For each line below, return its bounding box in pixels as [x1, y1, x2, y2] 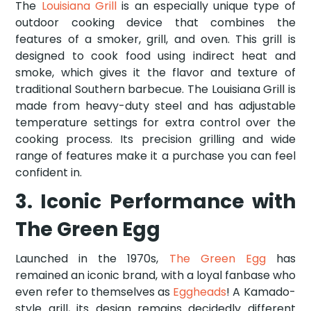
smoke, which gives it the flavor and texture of [15, 64, 296, 81]
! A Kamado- [226, 283, 296, 300]
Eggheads [173, 283, 227, 300]
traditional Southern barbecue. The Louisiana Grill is [15, 81, 296, 97]
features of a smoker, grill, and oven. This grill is [15, 31, 296, 47]
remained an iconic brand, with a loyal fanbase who [15, 267, 296, 283]
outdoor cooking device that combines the [15, 14, 296, 31]
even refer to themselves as [15, 283, 174, 300]
